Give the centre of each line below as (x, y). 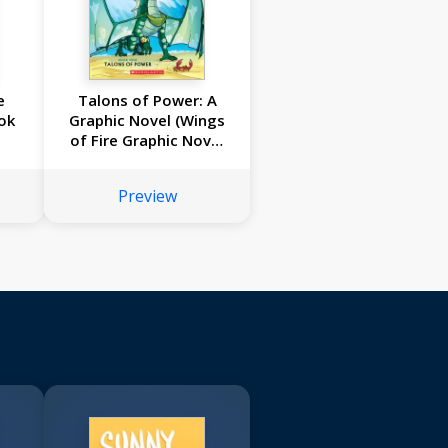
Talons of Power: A (147, 100)
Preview (147, 196)
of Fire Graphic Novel (147, 140)
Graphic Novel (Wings (147, 120)
